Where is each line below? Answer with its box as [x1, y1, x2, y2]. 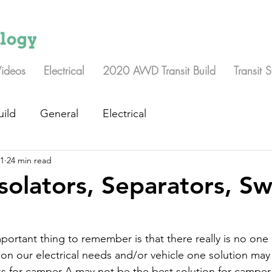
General [40, 106, 78, 120]
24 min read [7, 154, 52, 166]
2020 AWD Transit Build [103, 63, 216, 78]
